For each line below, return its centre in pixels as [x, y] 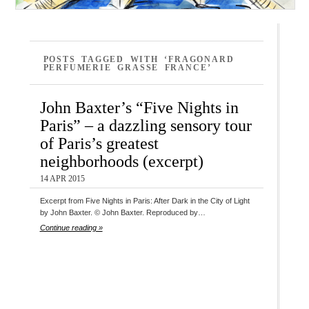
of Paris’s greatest [99, 143]
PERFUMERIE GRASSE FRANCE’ [127, 68]
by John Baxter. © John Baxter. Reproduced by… [122, 213]
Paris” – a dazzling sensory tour [146, 126]
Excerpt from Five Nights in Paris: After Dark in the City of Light [144, 201]
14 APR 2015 [62, 179]
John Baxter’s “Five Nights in [139, 108]
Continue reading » [71, 228]
